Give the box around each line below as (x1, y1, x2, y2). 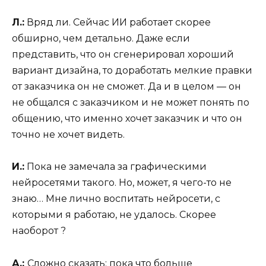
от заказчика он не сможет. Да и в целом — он (12, 81, 241, 93)
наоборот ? (12, 225, 66, 237)
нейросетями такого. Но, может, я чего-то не (12, 177, 232, 189)
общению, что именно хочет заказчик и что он (12, 113, 242, 125)
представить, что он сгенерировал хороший (12, 49, 234, 61)
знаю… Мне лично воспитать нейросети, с (12, 193, 220, 205)
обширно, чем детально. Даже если (12, 33, 190, 45)
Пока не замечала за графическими (24, 161, 207, 173)
